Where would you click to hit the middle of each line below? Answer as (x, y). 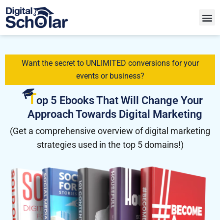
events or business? (110, 76)
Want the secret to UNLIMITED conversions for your (110, 63)
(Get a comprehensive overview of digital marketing (110, 131)
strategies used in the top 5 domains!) (110, 145)
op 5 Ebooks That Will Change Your (119, 100)
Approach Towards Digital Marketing (115, 114)
